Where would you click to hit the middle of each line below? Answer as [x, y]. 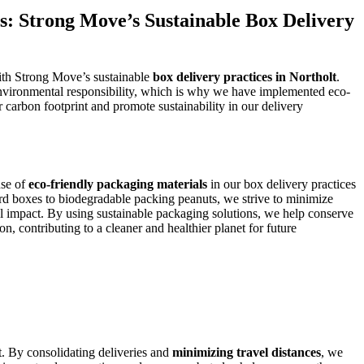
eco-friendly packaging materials [118, 184]
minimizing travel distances [247, 352]
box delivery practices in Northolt [245, 77]
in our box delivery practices [282, 184]
